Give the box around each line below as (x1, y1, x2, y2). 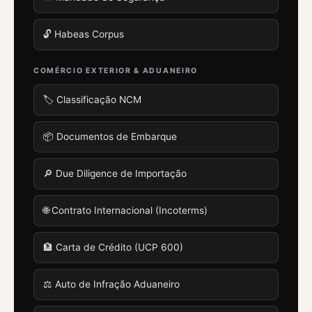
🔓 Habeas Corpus (43, 29, 124, 40)
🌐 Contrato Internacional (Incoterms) (43, 205, 208, 217)
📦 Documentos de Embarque (43, 131, 177, 143)
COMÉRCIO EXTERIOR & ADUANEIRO (33, 66, 198, 76)
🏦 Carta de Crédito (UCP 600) (43, 242, 183, 253)
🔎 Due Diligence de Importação (43, 168, 187, 180)
